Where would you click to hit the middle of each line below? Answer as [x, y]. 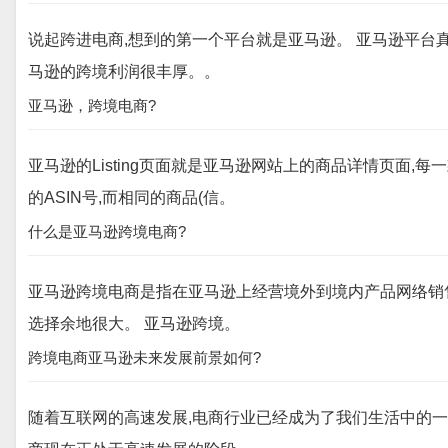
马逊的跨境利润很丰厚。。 [124, 71]
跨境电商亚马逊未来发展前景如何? [144, 357]
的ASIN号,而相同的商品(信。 [131, 197]
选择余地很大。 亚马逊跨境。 [134, 323]
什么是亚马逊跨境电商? [107, 231]
